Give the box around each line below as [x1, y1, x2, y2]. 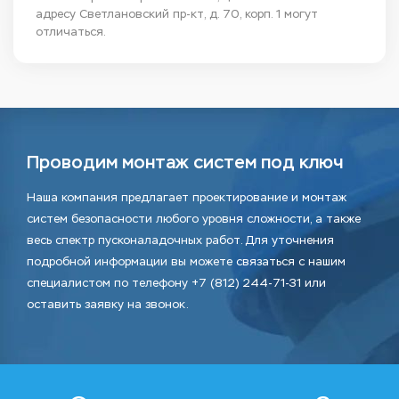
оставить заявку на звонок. [27, 297, 189, 312]
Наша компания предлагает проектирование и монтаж [27, 191, 346, 205]
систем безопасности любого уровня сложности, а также [27, 212, 361, 226]
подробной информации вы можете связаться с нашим [27, 255, 346, 269]
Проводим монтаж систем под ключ [27, 151, 343, 175]
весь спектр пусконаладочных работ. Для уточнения [27, 233, 334, 248]
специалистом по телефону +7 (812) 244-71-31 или [27, 276, 326, 290]
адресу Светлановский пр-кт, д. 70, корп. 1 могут [36, 7, 318, 21]
